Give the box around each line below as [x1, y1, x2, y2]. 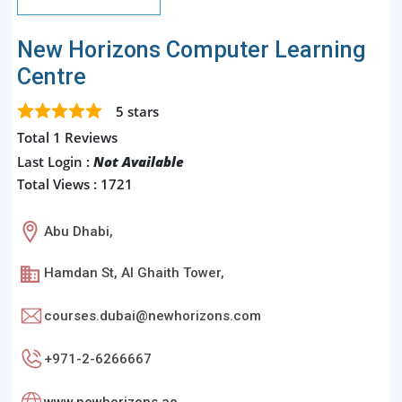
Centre [17, 64, 86, 91]
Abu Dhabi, [44, 223, 113, 240]
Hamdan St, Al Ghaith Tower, [44, 265, 224, 282]
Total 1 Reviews [17, 128, 118, 147]
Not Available [93, 153, 184, 171]
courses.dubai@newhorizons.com [44, 307, 261, 324]
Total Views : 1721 [17, 175, 133, 194]
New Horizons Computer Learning [17, 37, 366, 64]
